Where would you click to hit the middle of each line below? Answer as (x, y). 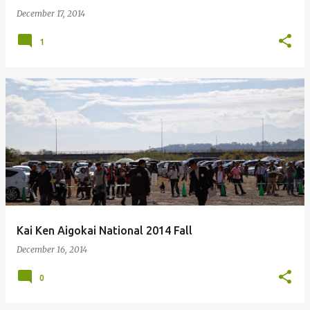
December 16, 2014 (52, 249)
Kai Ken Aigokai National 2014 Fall (104, 230)
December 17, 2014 (51, 13)
